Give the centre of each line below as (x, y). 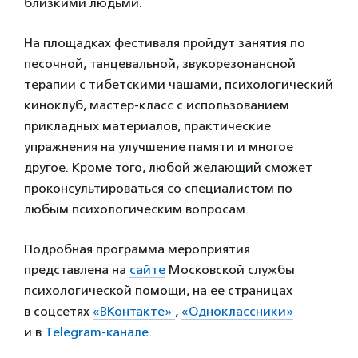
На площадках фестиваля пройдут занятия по (165, 43)
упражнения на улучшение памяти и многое (159, 147)
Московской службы (230, 270)
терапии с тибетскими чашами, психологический (179, 84)
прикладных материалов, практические (147, 126)
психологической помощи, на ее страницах (158, 290)
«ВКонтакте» (134, 311)
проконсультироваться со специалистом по (158, 188)
